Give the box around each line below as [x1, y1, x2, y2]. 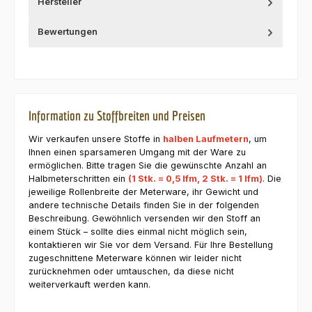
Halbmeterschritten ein [29, 173, 128, 185]
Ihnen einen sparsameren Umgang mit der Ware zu [29, 147, 246, 158]
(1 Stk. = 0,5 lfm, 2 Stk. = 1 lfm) [128, 173, 263, 185]
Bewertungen [38, 26, 97, 38]
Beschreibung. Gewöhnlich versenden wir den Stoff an [29, 213, 260, 224]
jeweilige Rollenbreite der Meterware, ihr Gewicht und [29, 187, 258, 198]
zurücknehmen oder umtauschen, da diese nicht [29, 266, 234, 277]
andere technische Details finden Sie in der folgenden [29, 200, 259, 211]
